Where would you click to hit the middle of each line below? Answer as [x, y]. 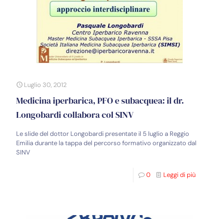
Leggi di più [179, 175]
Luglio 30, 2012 [45, 85]
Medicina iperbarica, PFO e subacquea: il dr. [100, 100]
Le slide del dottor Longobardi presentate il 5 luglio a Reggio [103, 134]
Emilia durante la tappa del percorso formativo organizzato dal [106, 143]
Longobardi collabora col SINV [75, 115]
